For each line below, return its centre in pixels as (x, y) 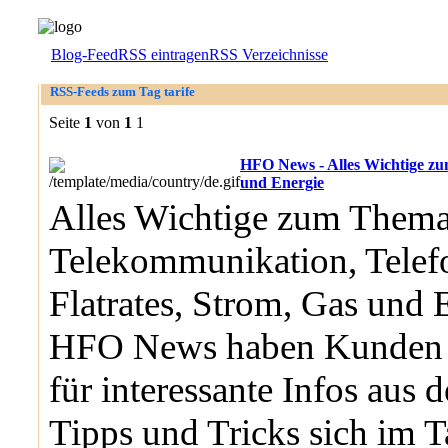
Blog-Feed (84, 54)
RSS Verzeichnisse (268, 54)
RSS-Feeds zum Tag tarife (122, 91)
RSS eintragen (163, 54)
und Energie (282, 182)
